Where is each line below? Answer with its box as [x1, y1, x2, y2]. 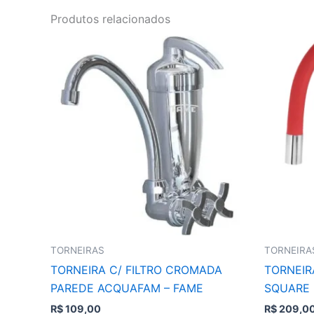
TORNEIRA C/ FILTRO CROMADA [50, 263, 222, 278]
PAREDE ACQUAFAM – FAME [50, 281, 203, 296]
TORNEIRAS [50, 244, 104, 256]
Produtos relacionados [50, 11, 170, 26]
